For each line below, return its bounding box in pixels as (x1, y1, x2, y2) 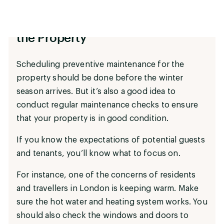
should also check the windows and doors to (16, 211, 188, 219)
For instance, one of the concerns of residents (16, 170, 196, 179)
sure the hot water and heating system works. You (16, 197, 207, 206)
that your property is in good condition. (16, 114, 169, 122)
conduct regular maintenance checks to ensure (16, 100, 198, 109)
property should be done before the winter (16, 73, 183, 82)
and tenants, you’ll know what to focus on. (16, 149, 180, 157)
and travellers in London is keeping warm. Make (16, 184, 199, 192)
